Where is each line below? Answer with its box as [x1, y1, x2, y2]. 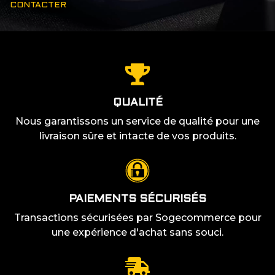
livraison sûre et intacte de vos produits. [39, 130, 236, 142]
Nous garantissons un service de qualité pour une [15, 115, 260, 127]
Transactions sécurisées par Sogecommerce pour [14, 211, 261, 223]
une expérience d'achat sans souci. [52, 226, 223, 238]
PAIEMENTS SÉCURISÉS [69, 193, 206, 204]
